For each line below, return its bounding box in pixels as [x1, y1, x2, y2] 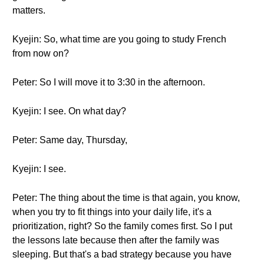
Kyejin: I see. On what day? [12, 106, 126, 116]
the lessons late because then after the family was [12, 235, 219, 245]
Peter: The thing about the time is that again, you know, [12, 193, 240, 203]
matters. [12, 5, 45, 15]
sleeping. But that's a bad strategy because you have [12, 249, 232, 259]
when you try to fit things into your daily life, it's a [12, 207, 212, 217]
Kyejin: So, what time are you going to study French [12, 34, 226, 44]
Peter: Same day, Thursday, [12, 135, 127, 145]
